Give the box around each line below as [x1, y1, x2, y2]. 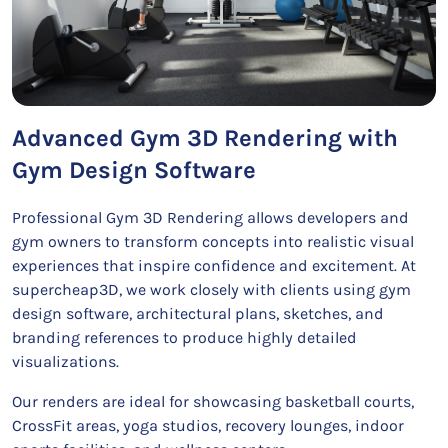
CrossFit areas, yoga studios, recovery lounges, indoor [12, 416, 404, 435]
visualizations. [12, 352, 119, 371]
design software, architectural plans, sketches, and [12, 304, 384, 323]
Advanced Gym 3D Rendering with [12, 124, 398, 152]
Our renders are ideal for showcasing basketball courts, [12, 392, 414, 411]
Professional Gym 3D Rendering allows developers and [12, 208, 409, 227]
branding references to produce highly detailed [12, 328, 357, 347]
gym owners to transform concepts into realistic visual [12, 232, 414, 251]
